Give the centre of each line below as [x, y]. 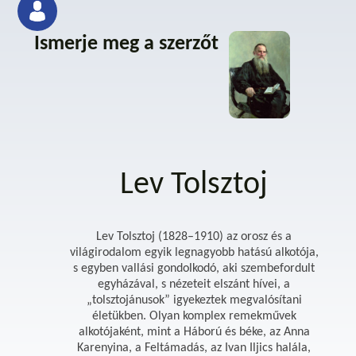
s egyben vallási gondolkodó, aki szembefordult [194, 269]
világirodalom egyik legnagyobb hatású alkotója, [194, 253]
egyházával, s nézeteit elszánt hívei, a [194, 285]
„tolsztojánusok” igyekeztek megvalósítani [194, 301]
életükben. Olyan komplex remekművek [194, 317]
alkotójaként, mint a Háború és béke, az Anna [194, 333]
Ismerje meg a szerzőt [126, 44]
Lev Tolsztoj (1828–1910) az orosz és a [194, 237]
